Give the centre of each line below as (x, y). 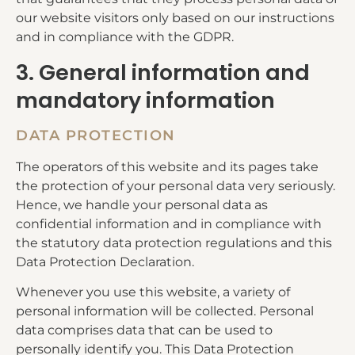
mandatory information (145, 100)
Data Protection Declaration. (105, 261)
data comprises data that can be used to (144, 330)
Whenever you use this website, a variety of (153, 292)
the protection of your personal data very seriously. (176, 185)
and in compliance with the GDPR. (125, 37)
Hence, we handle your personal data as (142, 204)
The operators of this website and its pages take (167, 166)
